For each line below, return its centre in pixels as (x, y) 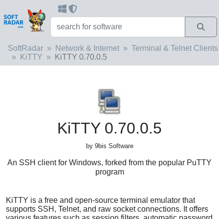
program (109, 172)
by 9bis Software (109, 146)
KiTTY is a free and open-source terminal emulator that (100, 200)
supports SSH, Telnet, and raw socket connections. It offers (107, 209)
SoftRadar (25, 48)
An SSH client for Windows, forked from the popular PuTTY (109, 162)
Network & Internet (87, 48)
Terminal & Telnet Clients (175, 48)
